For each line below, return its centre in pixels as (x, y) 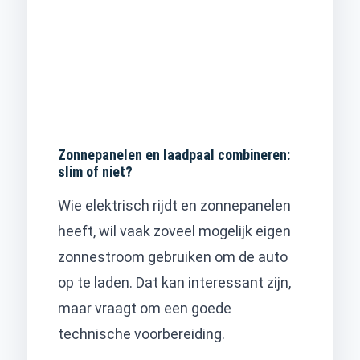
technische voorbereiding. (141, 333)
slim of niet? (95, 171)
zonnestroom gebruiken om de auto (173, 256)
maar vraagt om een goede (145, 308)
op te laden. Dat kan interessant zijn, (174, 282)
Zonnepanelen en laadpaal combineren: (174, 154)
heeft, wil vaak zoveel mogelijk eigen (174, 231)
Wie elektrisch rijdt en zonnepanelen (174, 205)
